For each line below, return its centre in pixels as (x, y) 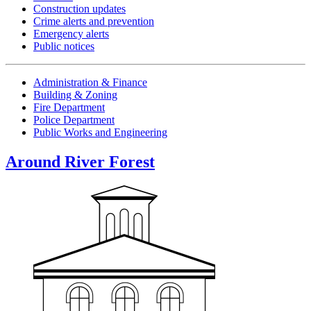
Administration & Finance (90, 83)
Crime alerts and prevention (94, 22)
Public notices (64, 47)
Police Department (74, 120)
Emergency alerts (71, 34)
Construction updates (79, 9)
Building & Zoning (75, 95)
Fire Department (69, 108)
